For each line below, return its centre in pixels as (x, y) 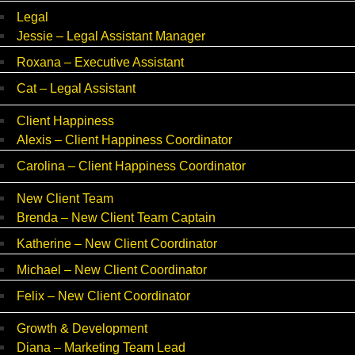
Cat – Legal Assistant (76, 89)
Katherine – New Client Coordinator (117, 244)
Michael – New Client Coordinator (112, 270)
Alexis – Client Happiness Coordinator (124, 140)
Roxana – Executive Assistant (100, 63)
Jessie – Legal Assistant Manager (111, 36)
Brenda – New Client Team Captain (116, 218)
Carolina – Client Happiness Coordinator (131, 166)
